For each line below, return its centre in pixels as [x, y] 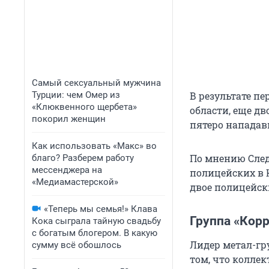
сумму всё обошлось [77, 245]
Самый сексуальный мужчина [96, 83]
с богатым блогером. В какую [95, 233]
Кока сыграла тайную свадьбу [96, 221]
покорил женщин [69, 119]
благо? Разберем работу [83, 158]
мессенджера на [67, 170]
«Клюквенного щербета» [84, 107]
